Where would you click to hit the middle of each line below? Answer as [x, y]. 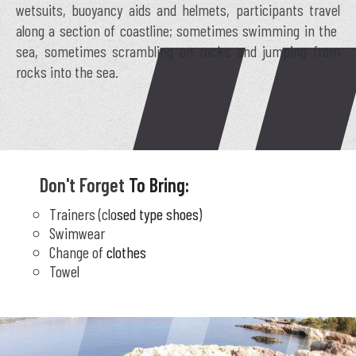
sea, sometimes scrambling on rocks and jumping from [178, 51]
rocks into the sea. [67, 72]
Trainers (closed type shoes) [126, 214]
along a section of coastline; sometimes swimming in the [178, 30]
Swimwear [77, 233]
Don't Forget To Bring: [114, 185]
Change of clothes [98, 252]
